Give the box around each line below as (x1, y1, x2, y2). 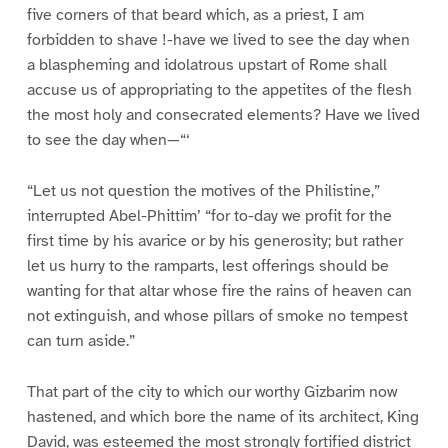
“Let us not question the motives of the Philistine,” (26, 181, 380, 202)
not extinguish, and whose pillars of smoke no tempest (26, 306, 408, 327)
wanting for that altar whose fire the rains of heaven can (26, 281, 412, 302)
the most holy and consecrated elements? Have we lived (26, 105, 420, 126)
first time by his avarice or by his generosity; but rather (26, 231, 403, 252)
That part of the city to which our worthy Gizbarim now (26, 381, 397, 402)
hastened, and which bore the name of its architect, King (26, 406, 419, 427)
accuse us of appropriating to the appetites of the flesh (26, 80, 412, 101)
